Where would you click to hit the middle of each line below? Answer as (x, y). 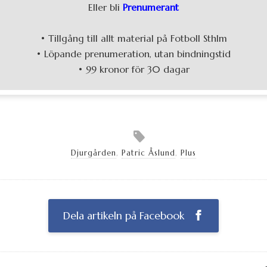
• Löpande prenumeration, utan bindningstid (133, 54)
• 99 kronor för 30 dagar (133, 69)
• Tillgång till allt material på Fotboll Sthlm (133, 38)
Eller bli (105, 7)
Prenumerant (151, 7)
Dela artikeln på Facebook (125, 215)
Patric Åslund (148, 153)
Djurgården (94, 153)
